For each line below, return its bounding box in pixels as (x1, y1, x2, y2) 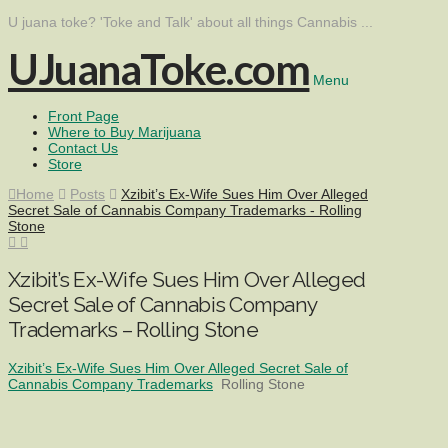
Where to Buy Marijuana (48, 124, 201, 140)
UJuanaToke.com (8, 44, 310, 94)
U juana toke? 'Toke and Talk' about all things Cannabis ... (8, 14, 373, 30)
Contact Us (48, 140, 118, 156)
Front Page (48, 108, 119, 124)
